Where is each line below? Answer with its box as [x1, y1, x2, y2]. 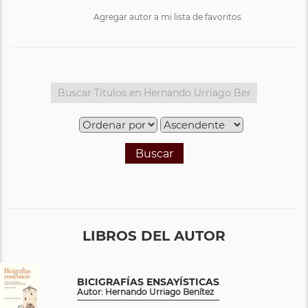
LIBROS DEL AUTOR [82, 227, 225, 244]
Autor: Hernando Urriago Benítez [77, 286, 214, 297]
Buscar [135, 146, 173, 160]
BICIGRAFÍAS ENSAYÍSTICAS [77, 275, 219, 288]
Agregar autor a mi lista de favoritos [93, 11, 241, 22]
